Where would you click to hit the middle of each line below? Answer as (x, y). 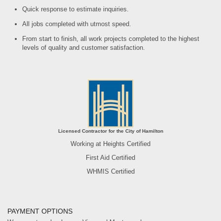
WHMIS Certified (110, 172)
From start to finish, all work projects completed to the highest (111, 39)
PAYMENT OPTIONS (40, 211)
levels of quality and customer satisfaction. (84, 48)
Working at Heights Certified (110, 144)
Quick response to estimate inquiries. (75, 9)
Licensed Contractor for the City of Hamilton (110, 131)
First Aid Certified (110, 158)
